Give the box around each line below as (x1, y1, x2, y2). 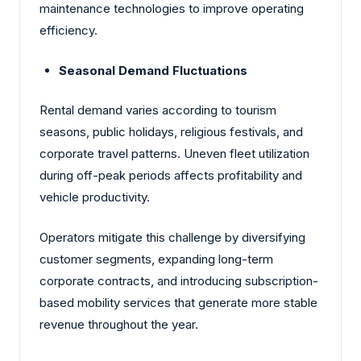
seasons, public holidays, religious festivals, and (39, 124, 303, 140)
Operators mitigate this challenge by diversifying (39, 229, 305, 245)
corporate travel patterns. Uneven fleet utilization (39, 146, 309, 162)
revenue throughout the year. (39, 316, 198, 332)
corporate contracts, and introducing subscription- (39, 272, 318, 288)
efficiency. (39, 23, 98, 39)
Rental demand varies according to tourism (39, 102, 276, 118)
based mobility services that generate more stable (39, 294, 317, 310)
